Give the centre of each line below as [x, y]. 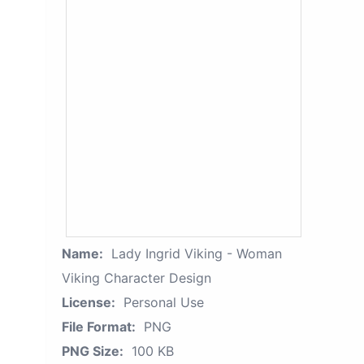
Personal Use [164, 302]
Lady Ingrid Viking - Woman [197, 253]
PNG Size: [93, 351]
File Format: [99, 327]
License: [89, 302]
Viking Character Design [136, 278]
